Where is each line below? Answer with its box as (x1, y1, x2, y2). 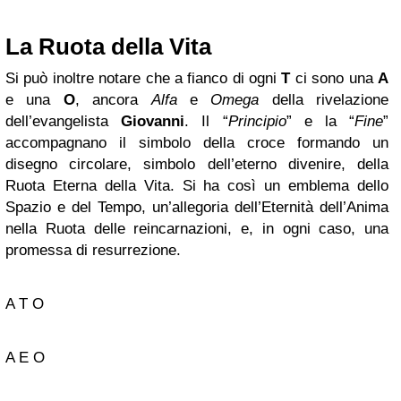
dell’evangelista (5, 113, 122, 131)
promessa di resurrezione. (5, 242, 181, 260)
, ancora (74, 91, 151, 109)
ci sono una (290, 70, 379, 88)
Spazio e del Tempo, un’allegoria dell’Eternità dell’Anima (5, 199, 388, 217)
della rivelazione (259, 91, 388, 109)
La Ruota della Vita (5, 34, 211, 60)
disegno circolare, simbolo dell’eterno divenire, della (5, 156, 388, 174)
